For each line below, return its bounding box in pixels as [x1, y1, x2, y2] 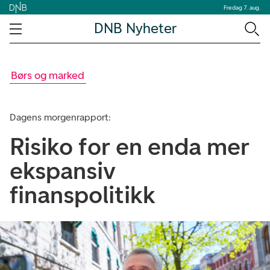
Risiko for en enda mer [10, 132, 250, 161]
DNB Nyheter [93, 19, 177, 37]
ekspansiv [10, 156, 116, 185]
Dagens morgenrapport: [10, 111, 111, 123]
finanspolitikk [10, 180, 155, 209]
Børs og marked [11, 69, 85, 82]
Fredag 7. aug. [224, 3, 260, 11]
